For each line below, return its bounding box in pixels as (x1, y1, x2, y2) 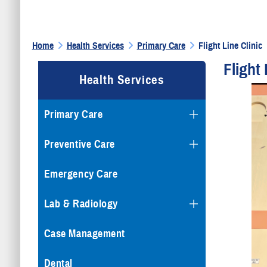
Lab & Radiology (44, 197, 118, 210)
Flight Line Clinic (198, 40, 262, 52)
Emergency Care (44, 167, 118, 181)
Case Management (44, 227, 125, 240)
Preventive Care (44, 138, 115, 151)
